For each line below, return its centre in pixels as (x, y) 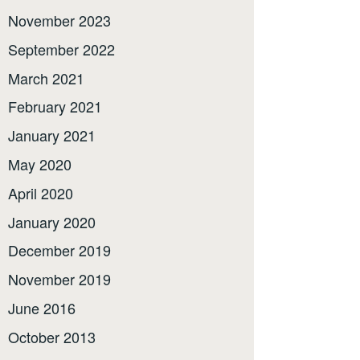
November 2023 (59, 20)
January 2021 (52, 135)
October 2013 (52, 336)
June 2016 (42, 308)
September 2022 (61, 49)
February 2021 (55, 106)
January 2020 (52, 221)
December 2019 (59, 250)
